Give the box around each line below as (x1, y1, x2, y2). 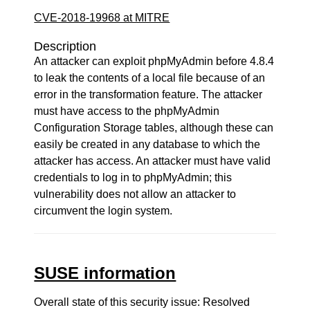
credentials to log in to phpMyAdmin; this (34, 172, 232, 183)
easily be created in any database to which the (34, 138, 261, 150)
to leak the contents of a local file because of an (34, 72, 266, 84)
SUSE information (34, 264, 176, 282)
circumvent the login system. (34, 205, 173, 217)
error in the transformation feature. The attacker (34, 89, 263, 100)
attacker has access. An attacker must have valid (34, 155, 271, 167)
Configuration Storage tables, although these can (34, 122, 274, 134)
